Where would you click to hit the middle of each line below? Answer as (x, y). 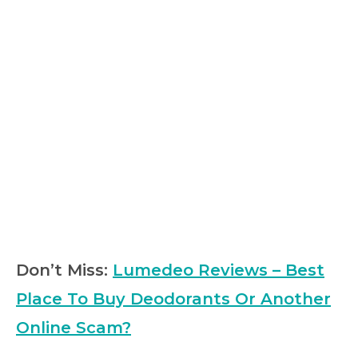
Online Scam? (74, 328)
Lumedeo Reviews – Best (219, 270)
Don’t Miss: (64, 270)
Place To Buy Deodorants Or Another (173, 299)
